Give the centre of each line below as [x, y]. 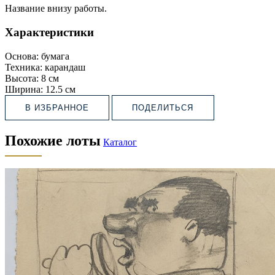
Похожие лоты [53, 140]
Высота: [22, 78]
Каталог [120, 142]
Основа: [22, 56]
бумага [55, 56]
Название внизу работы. [57, 9]
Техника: [24, 67]
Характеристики [49, 32]
